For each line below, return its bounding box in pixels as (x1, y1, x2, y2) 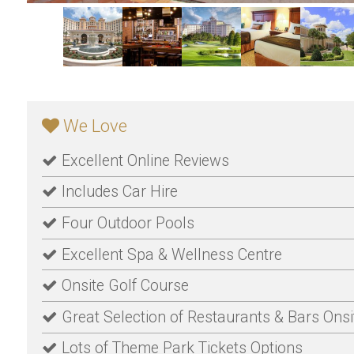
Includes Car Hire (58, 183, 179, 201)
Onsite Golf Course (58, 277, 190, 296)
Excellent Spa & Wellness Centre (58, 245, 283, 264)
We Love (59, 115, 128, 136)
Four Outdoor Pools (58, 213, 195, 232)
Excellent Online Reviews (58, 151, 230, 170)
